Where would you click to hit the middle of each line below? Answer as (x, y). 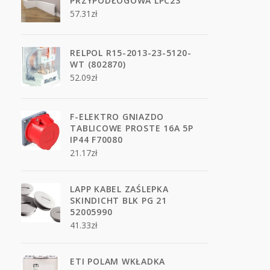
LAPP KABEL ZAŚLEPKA (119, 189)
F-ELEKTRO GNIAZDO (117, 117)
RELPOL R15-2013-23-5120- (131, 53)
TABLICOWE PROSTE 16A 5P (132, 128)
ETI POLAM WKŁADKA (118, 261)
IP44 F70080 (96, 140)
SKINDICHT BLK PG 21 (118, 200)
